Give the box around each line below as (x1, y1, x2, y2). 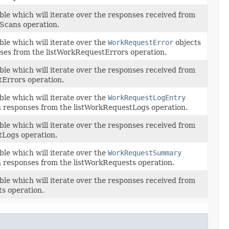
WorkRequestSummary (108, 148, 181, 157)
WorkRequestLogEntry (108, 93, 186, 102)
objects (173, 38, 201, 47)
